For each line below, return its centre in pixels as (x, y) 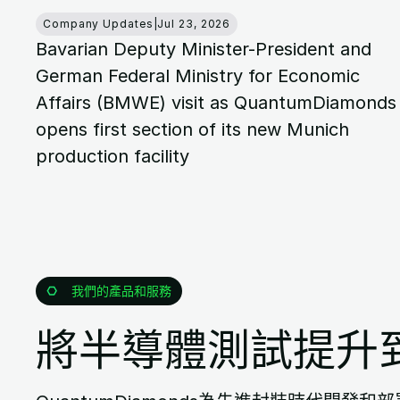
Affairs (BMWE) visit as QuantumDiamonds (216, 102)
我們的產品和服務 (121, 290)
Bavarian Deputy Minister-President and (204, 49)
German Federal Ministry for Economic (198, 75)
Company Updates (98, 23)
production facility (112, 156)
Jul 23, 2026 (194, 23)
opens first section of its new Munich (192, 129)
